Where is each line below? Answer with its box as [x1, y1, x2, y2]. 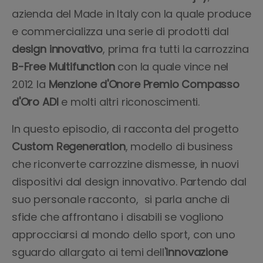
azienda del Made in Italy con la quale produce [12, 6, 251, 21]
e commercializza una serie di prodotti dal [12, 24, 229, 39]
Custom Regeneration [12, 139, 126, 154]
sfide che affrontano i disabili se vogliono [12, 210, 224, 224]
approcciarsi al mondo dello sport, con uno [12, 227, 235, 242]
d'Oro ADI [12, 95, 62, 109]
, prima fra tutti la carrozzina [102, 42, 249, 56]
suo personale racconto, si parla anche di [12, 192, 230, 207]
